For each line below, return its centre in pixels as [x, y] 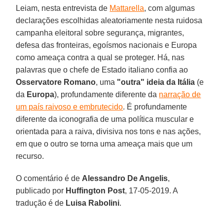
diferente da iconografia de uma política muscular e [105, 119]
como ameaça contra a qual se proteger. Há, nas [100, 57]
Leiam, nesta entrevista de [63, 8]
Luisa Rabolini [93, 203]
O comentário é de [49, 178]
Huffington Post [95, 190]
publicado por [41, 190]
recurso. [30, 156]
